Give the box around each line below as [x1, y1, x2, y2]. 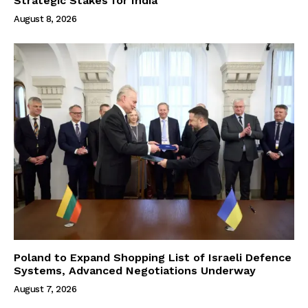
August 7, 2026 [14, 283, 76, 294]
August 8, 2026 [14, 13, 76, 24]
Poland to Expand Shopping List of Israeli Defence [14, 250, 291, 264]
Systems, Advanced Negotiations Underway [14, 263, 256, 277]
